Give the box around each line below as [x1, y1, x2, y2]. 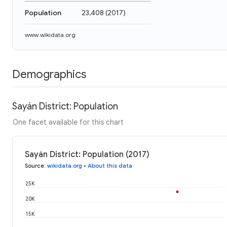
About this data [88, 162, 132, 169]
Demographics [12, 67, 86, 81]
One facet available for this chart [13, 117, 124, 127]
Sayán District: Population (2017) [25, 149, 149, 160]
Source [25, 162, 44, 169]
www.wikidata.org [25, 31, 75, 39]
